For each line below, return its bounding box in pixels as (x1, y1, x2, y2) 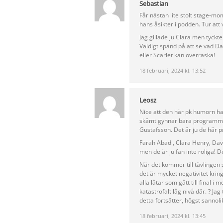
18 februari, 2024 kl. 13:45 (139, 212, 206, 220)
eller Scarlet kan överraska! (139, 51, 215, 60)
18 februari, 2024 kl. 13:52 (139, 67, 206, 75)
